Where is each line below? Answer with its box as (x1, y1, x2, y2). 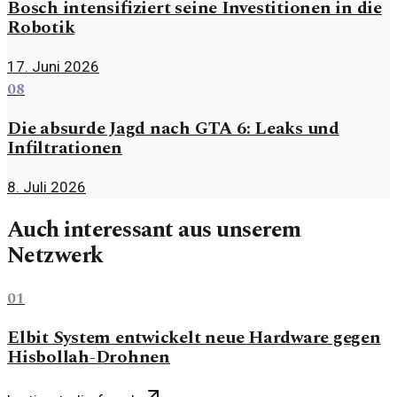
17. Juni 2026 (7, 57, 99, 75)
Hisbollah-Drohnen (7, 343, 170, 370)
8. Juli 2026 (7, 177, 86, 196)
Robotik (7, 13, 75, 41)
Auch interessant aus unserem (7, 212, 301, 247)
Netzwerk (7, 237, 104, 273)
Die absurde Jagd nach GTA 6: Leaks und (7, 114, 339, 142)
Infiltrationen (7, 134, 122, 161)
